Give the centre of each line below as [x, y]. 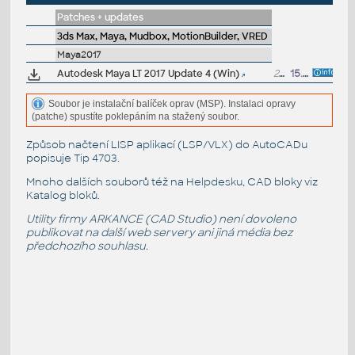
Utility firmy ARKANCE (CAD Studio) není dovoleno [161, 219]
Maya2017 [78, 55]
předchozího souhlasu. [87, 246]
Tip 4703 [95, 158]
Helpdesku [214, 181]
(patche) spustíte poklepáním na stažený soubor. [135, 117]
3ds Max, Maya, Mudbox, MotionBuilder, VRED [162, 37]
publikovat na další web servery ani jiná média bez [159, 233]
